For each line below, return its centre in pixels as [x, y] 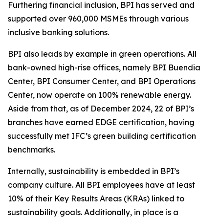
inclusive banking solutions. [58, 33]
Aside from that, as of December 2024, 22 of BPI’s [101, 109]
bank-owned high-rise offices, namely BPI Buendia [104, 68]
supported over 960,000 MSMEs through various [98, 19]
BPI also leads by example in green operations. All [102, 54]
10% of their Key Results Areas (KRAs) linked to [96, 199]
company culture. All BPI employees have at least [101, 185]
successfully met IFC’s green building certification [102, 136]
